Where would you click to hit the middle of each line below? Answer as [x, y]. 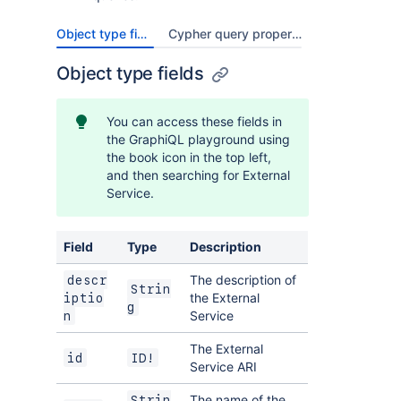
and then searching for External [198, 175]
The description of [243, 280]
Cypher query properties [296, 34]
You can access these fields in [194, 121]
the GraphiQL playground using [198, 139]
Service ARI [223, 367]
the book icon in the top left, [189, 157]
